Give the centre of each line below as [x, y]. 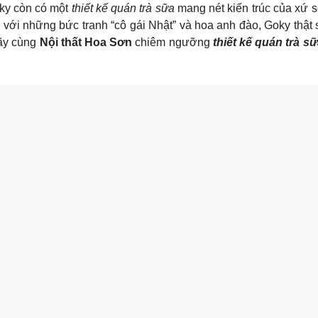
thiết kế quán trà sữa [123, 8]
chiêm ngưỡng [172, 42]
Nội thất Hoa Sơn [86, 42]
